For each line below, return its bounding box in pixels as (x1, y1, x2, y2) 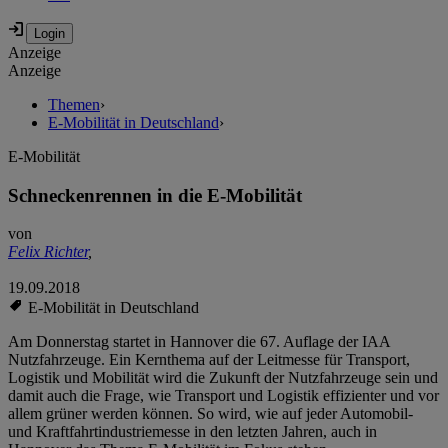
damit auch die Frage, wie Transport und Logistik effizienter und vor (8, 387, 439, 405)
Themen (48, 96, 100, 114)
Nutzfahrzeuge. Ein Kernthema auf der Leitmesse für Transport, (8, 351, 410, 369)
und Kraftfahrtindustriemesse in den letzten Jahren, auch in (8, 423, 377, 441)
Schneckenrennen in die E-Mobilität (8, 184, 302, 206)
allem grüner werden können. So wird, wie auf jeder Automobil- (8, 405, 413, 423)
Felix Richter (8, 243, 88, 261)
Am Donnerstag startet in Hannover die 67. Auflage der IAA (8, 333, 390, 351)
